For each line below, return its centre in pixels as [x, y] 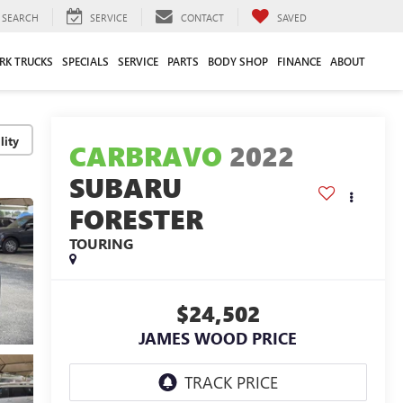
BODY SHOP [238, 61]
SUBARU [125, 188]
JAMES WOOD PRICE [218, 339]
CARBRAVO [145, 156]
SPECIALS [85, 61]
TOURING [101, 244]
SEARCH [20, 17]
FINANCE [299, 61]
